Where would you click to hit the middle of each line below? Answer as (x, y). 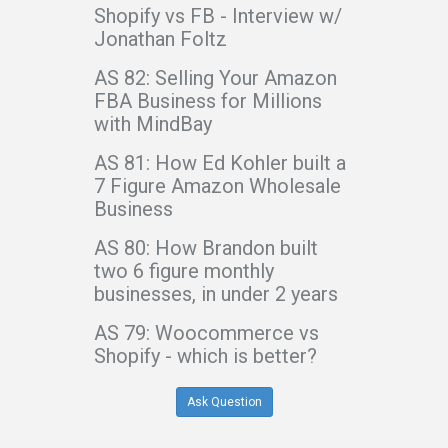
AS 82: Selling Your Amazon (215, 78)
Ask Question (224, 402)
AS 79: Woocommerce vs (206, 333)
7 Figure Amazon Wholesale (217, 186)
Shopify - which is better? (205, 356)
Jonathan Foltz (160, 39)
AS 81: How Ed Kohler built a (220, 163)
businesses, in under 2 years (216, 294)
